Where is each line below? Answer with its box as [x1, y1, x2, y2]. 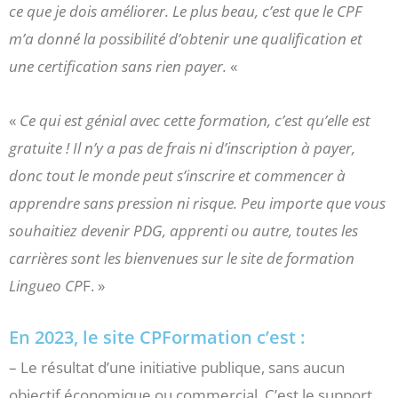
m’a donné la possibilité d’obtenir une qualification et [9, 28, 362, 50]
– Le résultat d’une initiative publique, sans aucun [9, 356, 345, 378]
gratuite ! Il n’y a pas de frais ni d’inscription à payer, [9, 138, 355, 159]
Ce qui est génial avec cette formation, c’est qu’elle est [20, 110, 370, 131]
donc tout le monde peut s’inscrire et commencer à [9, 165, 346, 187]
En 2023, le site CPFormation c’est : [9, 324, 305, 349]
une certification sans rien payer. [9, 56, 227, 77]
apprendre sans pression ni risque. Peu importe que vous [9, 193, 386, 214]
